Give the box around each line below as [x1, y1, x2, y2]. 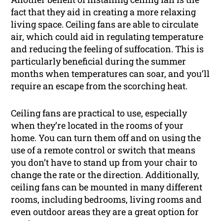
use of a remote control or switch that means [11, 144, 196, 156]
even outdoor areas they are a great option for [11, 205, 199, 218]
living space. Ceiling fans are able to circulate [11, 18, 199, 30]
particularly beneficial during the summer [11, 55, 186, 67]
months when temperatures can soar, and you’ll [11, 67, 210, 79]
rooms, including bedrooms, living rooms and [11, 193, 202, 205]
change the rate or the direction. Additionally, [11, 168, 200, 181]
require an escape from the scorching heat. [11, 79, 188, 92]
